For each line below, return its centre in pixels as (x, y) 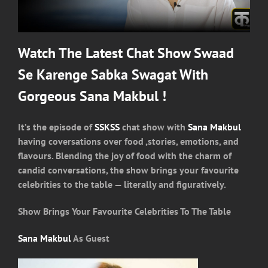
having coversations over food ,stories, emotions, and (128, 141)
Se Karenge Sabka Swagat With (113, 74)
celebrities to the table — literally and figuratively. (122, 184)
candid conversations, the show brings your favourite (128, 170)
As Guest (90, 238)
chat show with (154, 127)
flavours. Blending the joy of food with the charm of (125, 155)
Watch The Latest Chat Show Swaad (126, 53)
